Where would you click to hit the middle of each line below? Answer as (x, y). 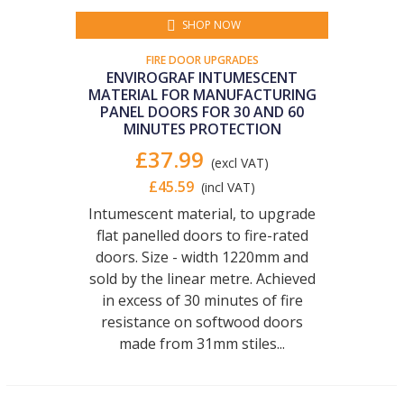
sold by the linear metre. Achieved (202, 279)
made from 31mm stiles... (202, 344)
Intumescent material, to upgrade (202, 214)
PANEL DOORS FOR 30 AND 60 (202, 112)
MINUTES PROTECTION (202, 129)
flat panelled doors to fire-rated (202, 235)
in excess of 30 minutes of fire (202, 300)
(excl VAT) (240, 163)
